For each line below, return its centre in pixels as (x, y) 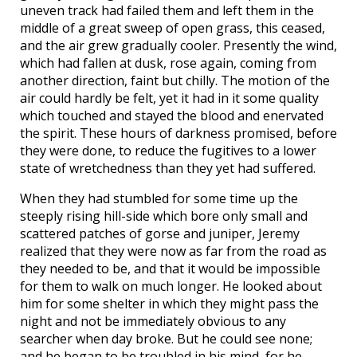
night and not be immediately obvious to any (153, 321)
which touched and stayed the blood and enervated (172, 116)
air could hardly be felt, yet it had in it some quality (169, 98)
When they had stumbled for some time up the (159, 198)
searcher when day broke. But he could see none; (166, 339)
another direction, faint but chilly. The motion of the (175, 80)
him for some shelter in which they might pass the (169, 304)
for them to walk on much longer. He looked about (171, 286)
